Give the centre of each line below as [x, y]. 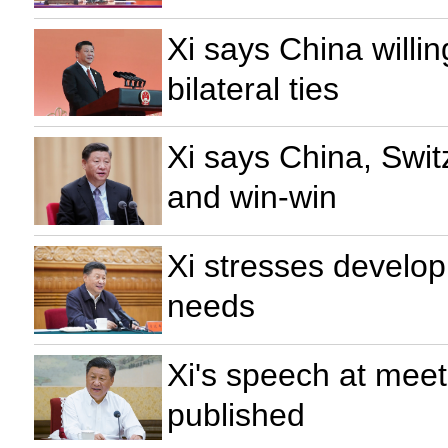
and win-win [251, 197]
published [235, 414]
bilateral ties [252, 88]
